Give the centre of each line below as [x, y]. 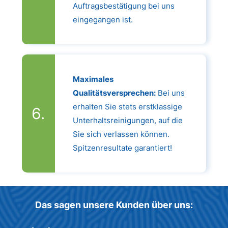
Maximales [93, 79]
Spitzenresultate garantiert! [122, 148]
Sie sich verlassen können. [121, 134]
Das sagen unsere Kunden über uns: [114, 205]
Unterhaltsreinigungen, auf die [127, 120]
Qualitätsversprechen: [114, 93]
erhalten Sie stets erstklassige [127, 106]
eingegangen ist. [103, 19]
